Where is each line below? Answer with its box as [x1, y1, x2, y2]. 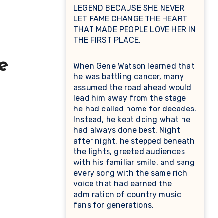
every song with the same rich [73, 168, 187, 178]
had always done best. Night [73, 126, 181, 135]
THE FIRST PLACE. [73, 36, 141, 45]
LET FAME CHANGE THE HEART [73, 14, 187, 24]
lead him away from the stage [73, 93, 186, 103]
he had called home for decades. [73, 104, 197, 114]
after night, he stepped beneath [73, 136, 195, 146]
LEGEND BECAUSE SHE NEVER [73, 3, 184, 13]
